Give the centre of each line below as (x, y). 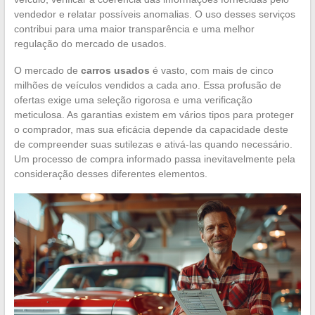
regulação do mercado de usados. (90, 43)
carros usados (115, 70)
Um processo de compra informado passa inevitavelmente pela (154, 159)
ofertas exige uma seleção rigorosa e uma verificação (133, 99)
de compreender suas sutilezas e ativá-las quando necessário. (153, 144)
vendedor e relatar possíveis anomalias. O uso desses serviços (154, 14)
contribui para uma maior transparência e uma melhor (134, 28)
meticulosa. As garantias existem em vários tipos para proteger (154, 114)
